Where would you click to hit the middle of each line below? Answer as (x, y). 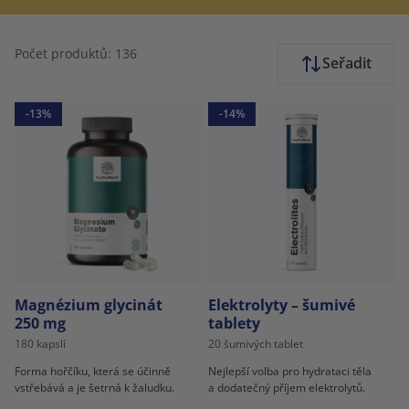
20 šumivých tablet (256, 344)
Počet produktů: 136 (76, 54)
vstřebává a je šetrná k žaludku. (94, 388)
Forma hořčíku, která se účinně (93, 372)
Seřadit (347, 63)
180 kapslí (40, 344)
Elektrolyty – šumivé (282, 305)
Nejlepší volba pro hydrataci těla (290, 372)
